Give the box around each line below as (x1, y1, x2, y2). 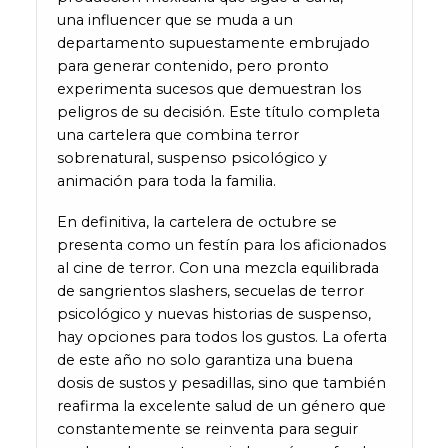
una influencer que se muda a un (56, 11, 293, 30)
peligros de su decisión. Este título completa (56, 103, 380, 122)
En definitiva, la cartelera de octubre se (56, 212, 337, 231)
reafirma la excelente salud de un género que (56, 396, 386, 415)
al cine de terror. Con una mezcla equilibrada (56, 258, 379, 277)
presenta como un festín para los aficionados (56, 235, 386, 254)
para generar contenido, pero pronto (56, 57, 329, 76)
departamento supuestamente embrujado (56, 34, 370, 53)
